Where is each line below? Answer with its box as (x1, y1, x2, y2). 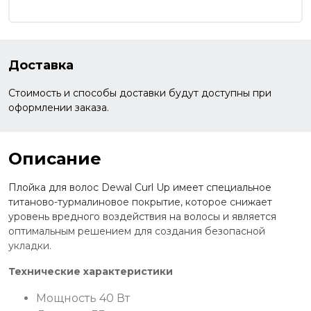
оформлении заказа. (8, 101, 109, 114)
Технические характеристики (8, 264, 173, 278)
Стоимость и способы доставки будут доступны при (8, 86, 271, 99)
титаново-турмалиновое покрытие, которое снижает (8, 195, 272, 208)
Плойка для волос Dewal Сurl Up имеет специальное (8, 180, 271, 194)
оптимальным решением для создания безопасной (8, 224, 265, 237)
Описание (8, 148, 101, 169)
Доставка (8, 57, 74, 73)
